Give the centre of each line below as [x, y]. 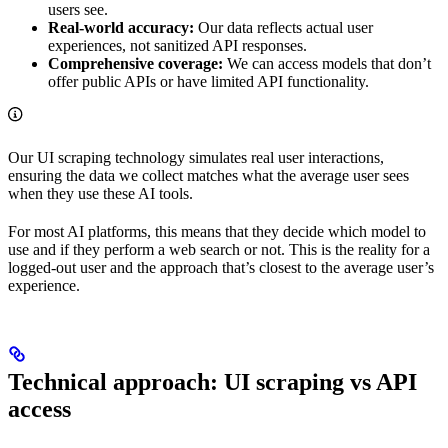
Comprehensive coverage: [135, 63]
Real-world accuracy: [121, 27]
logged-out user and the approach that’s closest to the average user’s [221, 267]
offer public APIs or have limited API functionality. [208, 81]
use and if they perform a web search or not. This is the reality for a [219, 249]
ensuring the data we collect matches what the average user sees [208, 175]
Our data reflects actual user [283, 27]
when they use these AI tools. [100, 193]
